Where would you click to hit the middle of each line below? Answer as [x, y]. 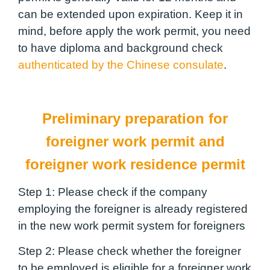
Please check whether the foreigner [148, 251]
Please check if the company [131, 192]
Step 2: [36, 251]
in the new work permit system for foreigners [132, 225]
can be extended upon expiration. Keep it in [130, 14]
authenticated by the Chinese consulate [121, 64]
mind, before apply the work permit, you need [134, 31]
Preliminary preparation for [135, 118]
